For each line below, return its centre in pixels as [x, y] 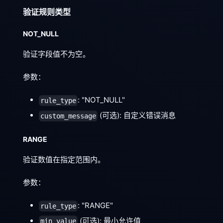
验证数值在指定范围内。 [64, 159]
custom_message [68, 116]
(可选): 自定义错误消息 [137, 115]
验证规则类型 [47, 12]
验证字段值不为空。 [56, 54]
